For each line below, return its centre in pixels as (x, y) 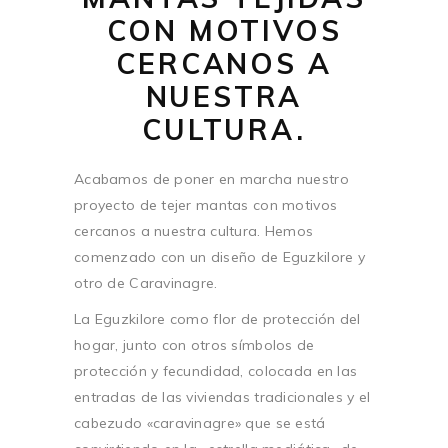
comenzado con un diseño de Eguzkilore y (219, 256)
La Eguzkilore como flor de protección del (217, 318)
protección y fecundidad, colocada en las (216, 370)
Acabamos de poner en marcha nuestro (211, 178)
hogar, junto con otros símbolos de (194, 344)
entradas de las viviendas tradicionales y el (222, 396)
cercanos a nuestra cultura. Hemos (194, 230)
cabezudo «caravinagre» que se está (200, 422)
